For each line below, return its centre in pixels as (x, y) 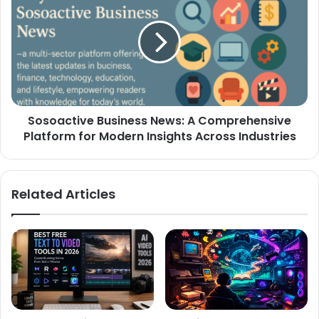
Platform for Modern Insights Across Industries (159, 136)
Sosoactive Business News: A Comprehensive (159, 120)
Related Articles (63, 194)
